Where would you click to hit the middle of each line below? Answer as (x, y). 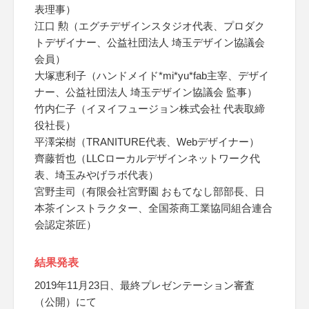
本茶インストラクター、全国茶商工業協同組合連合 (153, 208)
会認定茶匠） (66, 225)
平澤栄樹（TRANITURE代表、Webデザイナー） (147, 142)
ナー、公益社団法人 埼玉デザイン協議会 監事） (146, 92)
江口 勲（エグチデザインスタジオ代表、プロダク (150, 26)
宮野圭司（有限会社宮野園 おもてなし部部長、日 (150, 191)
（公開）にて (66, 302)
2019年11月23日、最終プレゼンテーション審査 (144, 285)
